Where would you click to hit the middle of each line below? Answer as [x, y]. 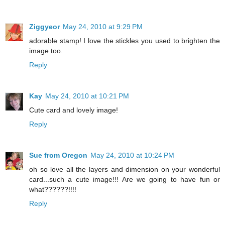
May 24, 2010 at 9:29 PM [103, 27]
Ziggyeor [44, 27]
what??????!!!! [53, 190]
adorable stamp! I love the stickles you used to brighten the [125, 41]
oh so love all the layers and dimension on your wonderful [125, 170]
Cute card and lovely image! [74, 110]
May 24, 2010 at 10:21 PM [87, 96]
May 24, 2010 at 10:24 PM [132, 155]
